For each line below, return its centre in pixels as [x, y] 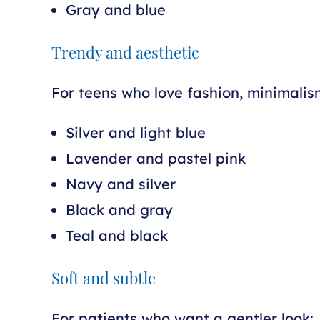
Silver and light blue [136, 132]
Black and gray [119, 210]
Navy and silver [121, 184]
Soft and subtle [104, 280]
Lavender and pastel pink [156, 158]
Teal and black [117, 235]
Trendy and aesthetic [125, 55]
